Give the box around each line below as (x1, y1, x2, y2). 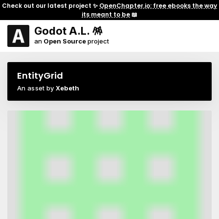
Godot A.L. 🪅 (34, 24, 103, 37)
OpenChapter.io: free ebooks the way (99, 1, 217, 10)
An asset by (17, 84, 56, 92)
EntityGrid (17, 69, 63, 82)
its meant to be (82, 10, 130, 19)
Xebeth (55, 84, 80, 92)
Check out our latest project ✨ (2, 1, 99, 10)
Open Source (44, 37, 86, 45)
